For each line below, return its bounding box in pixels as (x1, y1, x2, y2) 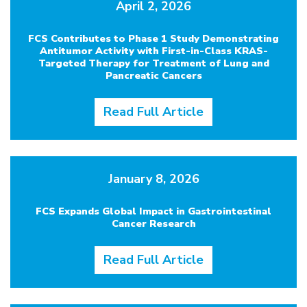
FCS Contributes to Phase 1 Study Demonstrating (28, 32, 279, 45)
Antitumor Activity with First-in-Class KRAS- (39, 44, 268, 58)
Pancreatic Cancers (105, 69, 202, 82)
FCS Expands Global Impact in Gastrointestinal (36, 204, 271, 218)
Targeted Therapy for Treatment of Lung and (38, 56, 269, 70)
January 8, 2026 (108, 171, 199, 187)
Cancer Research (111, 217, 196, 230)
